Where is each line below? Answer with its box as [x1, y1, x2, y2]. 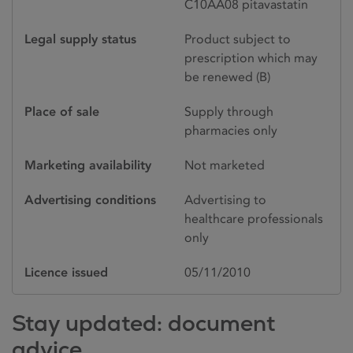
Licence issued [24, 264, 108, 280]
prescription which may [184, 50, 318, 65]
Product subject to [184, 31, 291, 46]
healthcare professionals [184, 210, 323, 226]
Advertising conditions [24, 191, 156, 207]
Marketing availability [24, 157, 151, 173]
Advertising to [184, 191, 266, 207]
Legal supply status [24, 31, 136, 46]
